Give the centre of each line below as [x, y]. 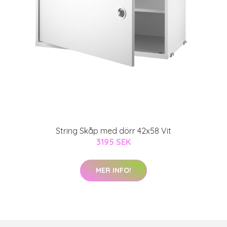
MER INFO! [113, 170]
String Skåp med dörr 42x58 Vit [113, 130]
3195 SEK [113, 142]
